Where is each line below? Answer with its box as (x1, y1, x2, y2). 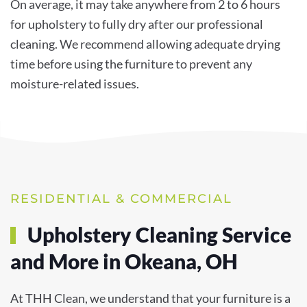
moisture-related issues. (10, 75, 139, 91)
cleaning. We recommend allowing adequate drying (10, 36, 280, 51)
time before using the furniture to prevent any (10, 56, 252, 71)
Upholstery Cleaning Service (23, 222, 291, 247)
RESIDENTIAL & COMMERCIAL (10, 191, 232, 207)
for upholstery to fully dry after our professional (10, 16, 263, 32)
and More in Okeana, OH (10, 249, 238, 274)
